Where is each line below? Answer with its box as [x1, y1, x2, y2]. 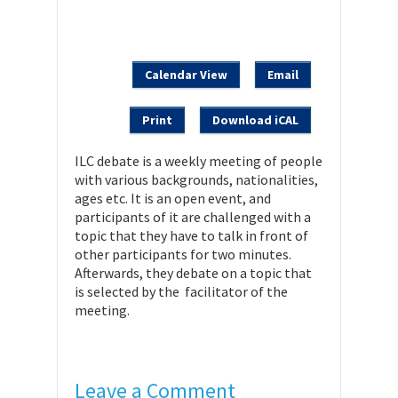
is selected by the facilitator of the [75, 283, 288, 301]
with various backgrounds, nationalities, [75, 171, 318, 189]
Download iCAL [212, 112, 298, 129]
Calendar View [145, 67, 227, 84]
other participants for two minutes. [75, 245, 291, 264]
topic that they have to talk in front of [75, 227, 308, 245]
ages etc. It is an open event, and [75, 189, 271, 208]
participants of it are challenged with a [75, 208, 311, 227]
